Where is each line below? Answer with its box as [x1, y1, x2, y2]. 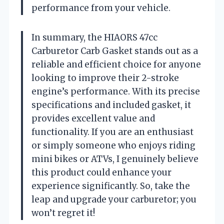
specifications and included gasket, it [31, 99, 191, 110]
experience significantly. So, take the [31, 180, 190, 191]
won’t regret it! [31, 207, 95, 218]
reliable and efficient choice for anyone [31, 58, 201, 70]
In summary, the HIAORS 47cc [31, 31, 157, 43]
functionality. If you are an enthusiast [31, 126, 193, 137]
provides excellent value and [31, 112, 155, 124]
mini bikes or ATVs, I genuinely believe [31, 153, 198, 164]
